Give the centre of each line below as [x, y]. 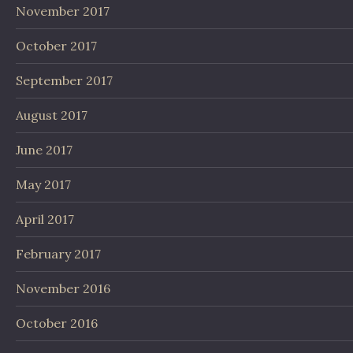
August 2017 [52, 115]
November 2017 [63, 11]
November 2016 [63, 289]
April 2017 [45, 219]
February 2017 [58, 254]
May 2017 [43, 185]
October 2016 [57, 323]
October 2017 [56, 46]
